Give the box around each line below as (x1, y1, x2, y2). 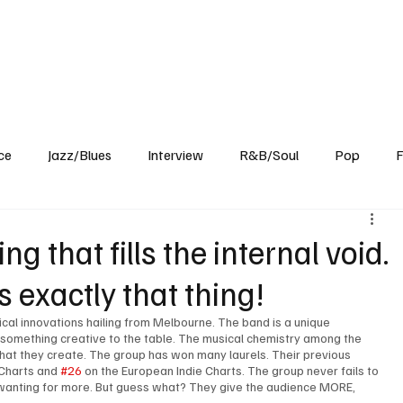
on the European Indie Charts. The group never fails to (82, 363, 382, 379)
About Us (309, 31, 371, 51)
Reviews (92, 31, 150, 51)
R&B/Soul (239, 146, 300, 165)
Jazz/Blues (48, 146, 112, 165)
